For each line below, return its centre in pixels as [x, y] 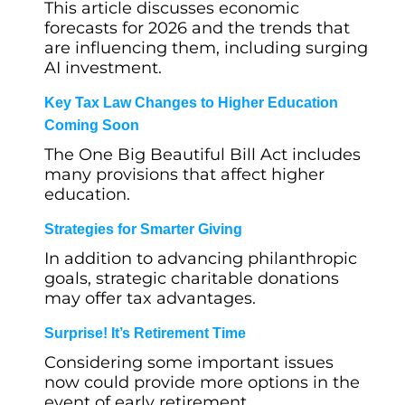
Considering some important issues [189, 363]
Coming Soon [92, 125]
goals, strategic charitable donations [192, 278]
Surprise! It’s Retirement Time [145, 333]
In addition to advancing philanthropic [201, 259]
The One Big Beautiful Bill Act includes [202, 155]
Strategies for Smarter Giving [143, 229]
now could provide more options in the [202, 382]
